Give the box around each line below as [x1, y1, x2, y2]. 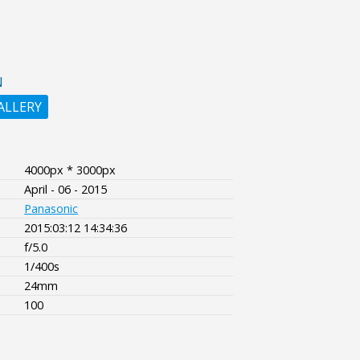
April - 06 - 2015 [24, 181, 108, 197]
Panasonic [24, 200, 79, 216]
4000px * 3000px [24, 162, 117, 178]
